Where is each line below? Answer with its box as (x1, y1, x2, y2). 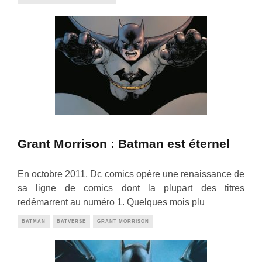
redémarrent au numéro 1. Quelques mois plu (18, 197, 205, 208)
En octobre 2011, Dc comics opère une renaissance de (18, 169, 244, 180)
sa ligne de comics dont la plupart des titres (18, 183, 244, 194)
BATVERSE (57, 219, 86, 225)
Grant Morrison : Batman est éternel (18, 136, 230, 150)
